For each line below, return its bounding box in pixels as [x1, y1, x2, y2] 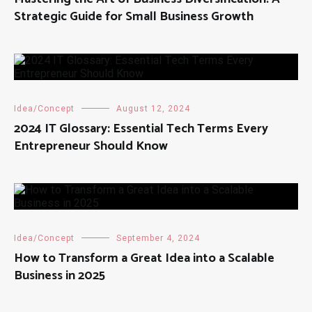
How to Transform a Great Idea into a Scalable [14, 247, 274, 269]
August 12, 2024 [116, 103, 190, 114]
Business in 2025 [14, 265, 105, 286]
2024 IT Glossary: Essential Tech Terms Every [14, 118, 268, 139]
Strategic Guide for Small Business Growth [14, 6, 253, 27]
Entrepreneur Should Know [14, 135, 168, 157]
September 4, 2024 [116, 233, 200, 243]
